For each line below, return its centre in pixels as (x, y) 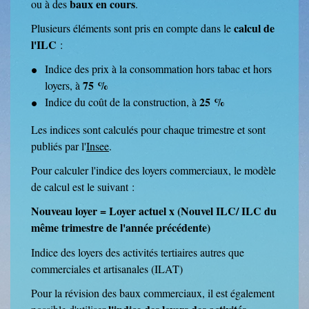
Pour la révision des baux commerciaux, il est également (153, 292)
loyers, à (64, 86)
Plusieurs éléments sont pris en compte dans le (132, 28)
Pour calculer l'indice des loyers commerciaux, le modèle (153, 170)
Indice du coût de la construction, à (122, 102)
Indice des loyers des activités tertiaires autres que (138, 252)
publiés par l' (59, 146)
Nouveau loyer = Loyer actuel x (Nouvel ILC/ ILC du (154, 211)
